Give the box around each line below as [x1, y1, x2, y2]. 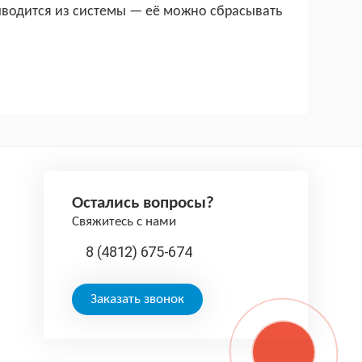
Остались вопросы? [72, 195, 215, 213]
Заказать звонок [90, 293, 185, 307]
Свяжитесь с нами [72, 215, 177, 229]
